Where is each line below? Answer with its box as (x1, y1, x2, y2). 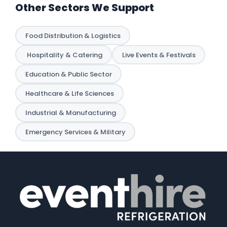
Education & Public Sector (25, 69, 112, 79)
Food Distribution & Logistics (25, 30, 121, 41)
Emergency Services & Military (25, 127, 126, 137)
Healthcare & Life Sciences (25, 88, 114, 98)
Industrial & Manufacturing (25, 107, 116, 118)
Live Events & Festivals (122, 50, 196, 60)
